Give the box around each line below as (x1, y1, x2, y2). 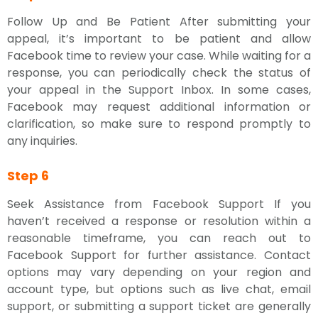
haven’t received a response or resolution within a (7, 213, 311, 229)
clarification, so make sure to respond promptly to (7, 116, 311, 132)
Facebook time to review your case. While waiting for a (7, 48, 311, 64)
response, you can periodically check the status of (7, 65, 311, 81)
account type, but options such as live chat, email (7, 281, 311, 297)
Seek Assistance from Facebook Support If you (7, 196, 311, 212)
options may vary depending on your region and (7, 264, 311, 280)
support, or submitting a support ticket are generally (7, 298, 311, 314)
